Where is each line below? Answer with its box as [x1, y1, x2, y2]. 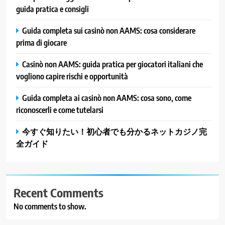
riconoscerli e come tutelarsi [16, 104, 103, 116]
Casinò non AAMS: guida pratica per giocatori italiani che [22, 59, 203, 70]
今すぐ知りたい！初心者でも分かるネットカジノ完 [22, 126, 207, 137]
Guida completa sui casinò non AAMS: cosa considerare [22, 25, 195, 36]
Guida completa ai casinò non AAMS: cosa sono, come [22, 92, 191, 103]
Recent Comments [14, 185, 103, 200]
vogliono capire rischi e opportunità [16, 71, 128, 82]
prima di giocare [16, 37, 67, 48]
